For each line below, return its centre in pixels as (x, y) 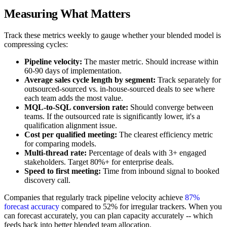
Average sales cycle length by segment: (90, 80)
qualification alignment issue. (71, 126)
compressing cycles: (36, 45)
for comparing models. (60, 144)
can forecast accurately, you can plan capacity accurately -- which (108, 216)
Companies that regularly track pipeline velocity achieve (94, 198)
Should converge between (171, 107)
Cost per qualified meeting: (71, 135)
